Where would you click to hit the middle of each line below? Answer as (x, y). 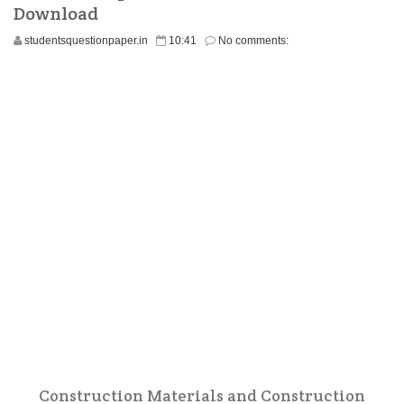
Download (56, 14)
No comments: (253, 41)
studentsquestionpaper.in (86, 41)
